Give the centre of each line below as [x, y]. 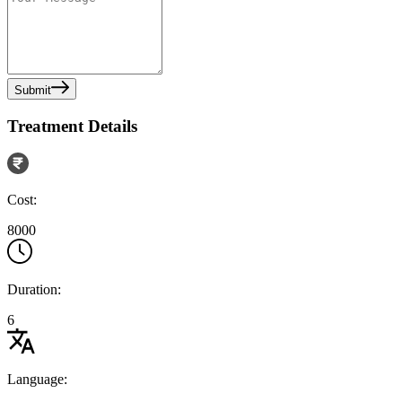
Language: [37, 380]
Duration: [34, 290]
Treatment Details [72, 126]
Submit [33, 90]
